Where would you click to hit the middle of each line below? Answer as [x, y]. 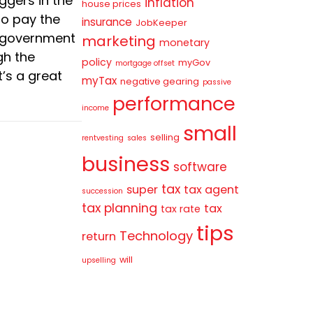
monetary [184, 42]
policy [96, 62]
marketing [118, 41]
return [99, 236]
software [200, 167]
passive [217, 82]
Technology [156, 235]
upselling [99, 260]
